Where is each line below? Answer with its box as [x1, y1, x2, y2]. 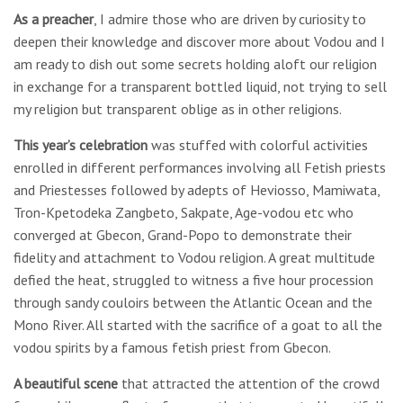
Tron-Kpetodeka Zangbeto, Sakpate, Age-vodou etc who [13, 203, 354, 221]
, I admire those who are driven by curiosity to [94, 10, 366, 28]
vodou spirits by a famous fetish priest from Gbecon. [13, 338, 331, 356]
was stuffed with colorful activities [148, 136, 368, 154]
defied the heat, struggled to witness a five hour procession [13, 271, 373, 289]
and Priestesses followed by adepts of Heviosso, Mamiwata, [13, 181, 380, 199]
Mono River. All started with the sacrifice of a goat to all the [13, 316, 382, 334]
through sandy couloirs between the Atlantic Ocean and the [13, 293, 372, 311]
